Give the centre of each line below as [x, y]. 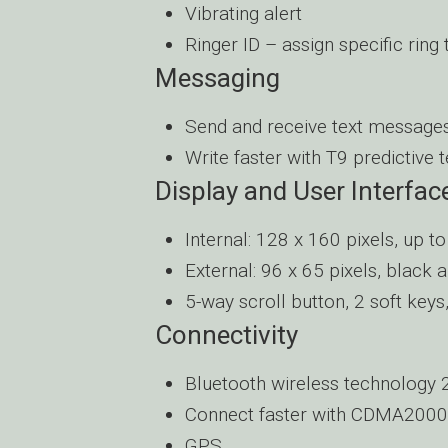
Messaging [217, 78]
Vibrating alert [243, 13]
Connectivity [226, 335]
